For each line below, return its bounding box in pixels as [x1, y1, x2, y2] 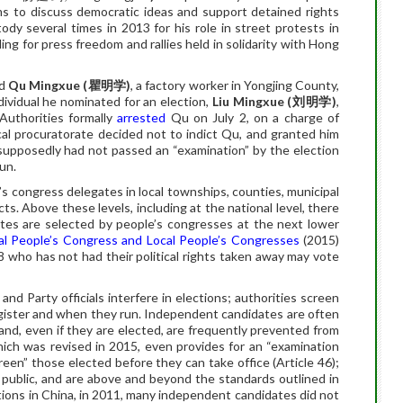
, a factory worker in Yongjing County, [130, 77, 340, 93]
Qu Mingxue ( [8, 77, 88, 93]
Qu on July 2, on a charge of [166, 110, 340, 125]
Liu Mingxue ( [211, 94, 292, 109]
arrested [117, 110, 166, 125]
